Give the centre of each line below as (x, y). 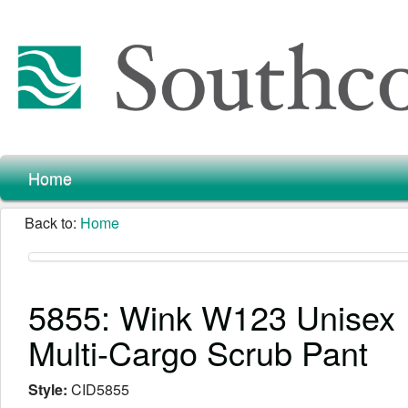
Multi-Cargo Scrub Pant (198, 352)
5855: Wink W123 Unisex (212, 316)
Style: (50, 389)
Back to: (52, 223)
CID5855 (100, 389)
